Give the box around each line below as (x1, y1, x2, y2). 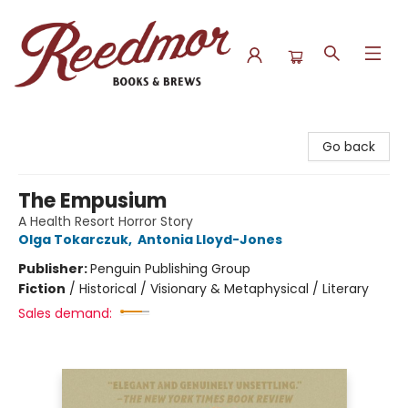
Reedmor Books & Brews (14, 117, 166, 136)
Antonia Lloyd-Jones (138, 230, 282, 249)
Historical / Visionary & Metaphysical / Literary (79, 280, 369, 298)
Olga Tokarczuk (18, 230, 128, 249)
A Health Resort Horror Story (18, 212, 193, 230)
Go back (322, 138, 375, 156)
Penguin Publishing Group (90, 260, 250, 278)
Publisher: (18, 260, 90, 278)
